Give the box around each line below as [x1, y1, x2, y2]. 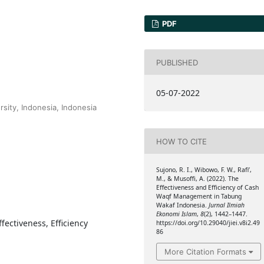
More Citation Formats [164, 246, 246, 256]
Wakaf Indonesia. [156, 201, 209, 210]
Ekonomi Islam [156, 210, 197, 219]
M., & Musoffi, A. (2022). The [156, 174, 239, 183]
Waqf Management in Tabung [156, 192, 242, 201]
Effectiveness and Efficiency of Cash [156, 183, 259, 192]
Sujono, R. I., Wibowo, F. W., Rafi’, [156, 166, 252, 174]
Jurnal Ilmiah [208, 201, 245, 210]
